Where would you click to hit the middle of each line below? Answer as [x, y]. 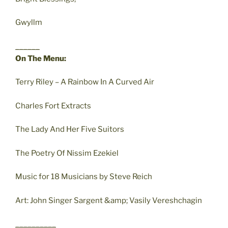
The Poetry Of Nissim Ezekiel [67, 153]
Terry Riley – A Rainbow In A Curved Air [85, 82]
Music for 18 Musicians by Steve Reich [84, 177]
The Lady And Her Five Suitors [70, 130]
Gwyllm [29, 23]
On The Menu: [41, 58]
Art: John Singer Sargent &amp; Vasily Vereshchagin [109, 200]
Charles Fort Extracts [53, 106]
